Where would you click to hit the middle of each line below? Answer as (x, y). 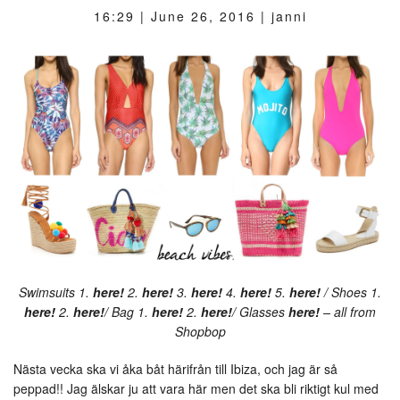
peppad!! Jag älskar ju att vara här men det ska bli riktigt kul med (196, 389)
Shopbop (200, 332)
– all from (350, 312)
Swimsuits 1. (56, 292)
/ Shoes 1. (351, 292)
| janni (281, 16)
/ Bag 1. (128, 312)
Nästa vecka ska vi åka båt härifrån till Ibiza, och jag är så (175, 369)
